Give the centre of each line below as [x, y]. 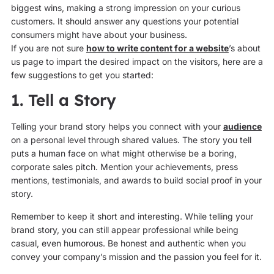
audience [242, 127]
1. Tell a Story [63, 100]
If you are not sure [48, 48]
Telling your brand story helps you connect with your [117, 127]
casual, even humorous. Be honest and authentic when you [128, 243]
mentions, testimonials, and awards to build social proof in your [136, 180]
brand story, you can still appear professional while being [124, 229]
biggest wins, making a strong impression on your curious [125, 7]
